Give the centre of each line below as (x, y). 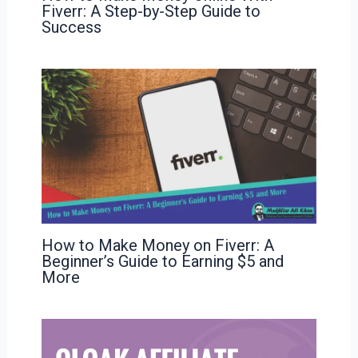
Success (71, 27)
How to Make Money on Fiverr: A (157, 245)
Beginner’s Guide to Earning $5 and (162, 261)
